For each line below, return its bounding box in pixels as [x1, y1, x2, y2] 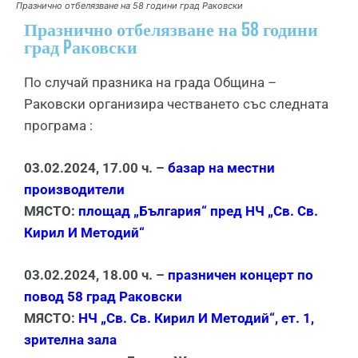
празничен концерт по [168, 267, 313, 284]
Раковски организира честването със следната [24, 96, 328, 113]
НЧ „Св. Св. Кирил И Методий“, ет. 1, [78, 310, 314, 327]
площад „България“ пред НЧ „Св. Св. [75, 203, 318, 220]
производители [24, 181, 125, 198]
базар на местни [168, 160, 275, 177]
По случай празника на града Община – [24, 74, 276, 91]
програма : [24, 117, 93, 134]
